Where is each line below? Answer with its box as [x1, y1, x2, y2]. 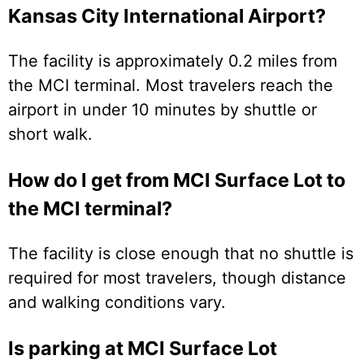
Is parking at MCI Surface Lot [8, 336, 277, 360]
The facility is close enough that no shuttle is [8, 244, 353, 264]
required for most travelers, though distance [8, 268, 346, 288]
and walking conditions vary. [8, 292, 226, 313]
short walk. [8, 124, 93, 145]
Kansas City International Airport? [8, 4, 326, 28]
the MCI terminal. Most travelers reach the [8, 76, 333, 96]
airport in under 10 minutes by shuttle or [8, 100, 317, 120]
